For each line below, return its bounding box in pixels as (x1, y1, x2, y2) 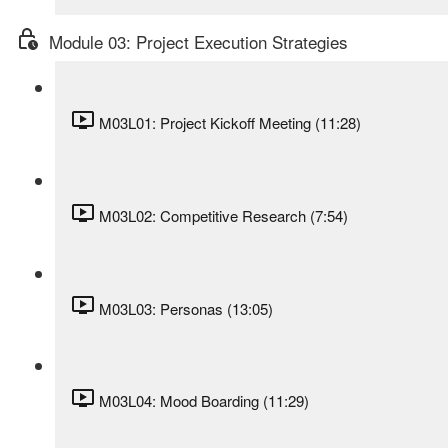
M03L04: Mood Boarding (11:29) (99, 390, 309, 412)
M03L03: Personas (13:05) (99, 297, 273, 319)
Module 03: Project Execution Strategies (49, 28, 348, 54)
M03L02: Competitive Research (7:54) (99, 204, 348, 226)
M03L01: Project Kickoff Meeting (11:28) (99, 112, 361, 134)
